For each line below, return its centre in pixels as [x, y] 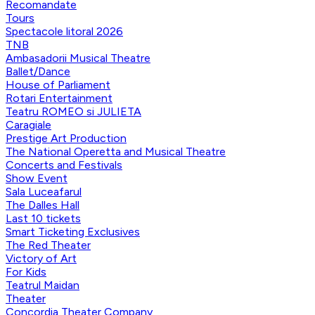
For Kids [26, 271]
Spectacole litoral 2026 [64, 31]
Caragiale [28, 124]
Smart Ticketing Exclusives [73, 231]
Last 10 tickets [43, 218]
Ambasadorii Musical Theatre [78, 58]
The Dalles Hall [43, 205]
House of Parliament [58, 84]
